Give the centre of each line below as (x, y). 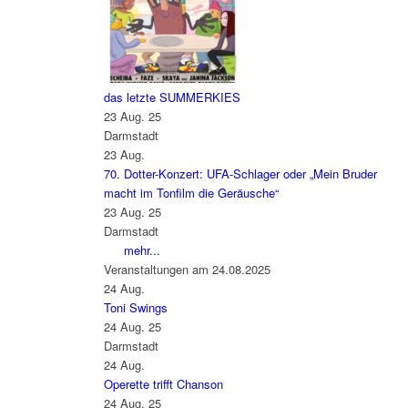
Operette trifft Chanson (163, 384)
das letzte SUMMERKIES (172, 97)
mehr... (142, 250)
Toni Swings (135, 308)
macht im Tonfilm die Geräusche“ (191, 193)
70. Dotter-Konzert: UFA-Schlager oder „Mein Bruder (240, 174)
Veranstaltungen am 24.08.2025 (187, 270)
